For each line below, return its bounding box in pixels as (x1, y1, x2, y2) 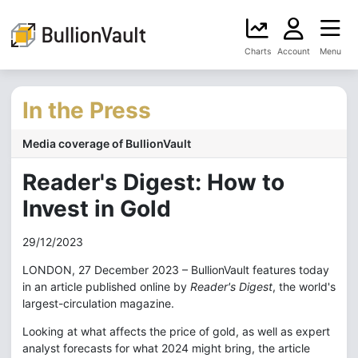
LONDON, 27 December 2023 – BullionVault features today (22, 263, 329, 276)
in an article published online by (22, 280, 190, 293)
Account (277, 46, 310, 57)
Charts (244, 46, 271, 57)
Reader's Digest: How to (22, 169, 284, 196)
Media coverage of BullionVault (22, 137, 191, 150)
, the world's (272, 280, 336, 293)
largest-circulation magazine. (22, 296, 174, 310)
